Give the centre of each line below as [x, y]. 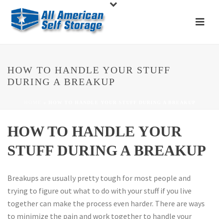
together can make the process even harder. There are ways [106, 203]
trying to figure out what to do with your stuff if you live [99, 191]
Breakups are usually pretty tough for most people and [99, 178]
